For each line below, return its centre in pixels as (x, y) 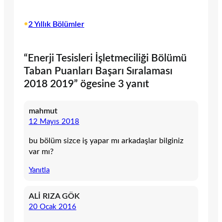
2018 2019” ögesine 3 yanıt (86, 84)
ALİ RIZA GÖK (54, 196)
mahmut (43, 111)
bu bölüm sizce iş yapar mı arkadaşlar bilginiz (106, 141)
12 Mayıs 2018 (54, 122)
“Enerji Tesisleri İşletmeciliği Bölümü (105, 58)
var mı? (41, 152)
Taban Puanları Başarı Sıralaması (98, 71)
